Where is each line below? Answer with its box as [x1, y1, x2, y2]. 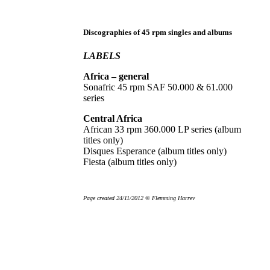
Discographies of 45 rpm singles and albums [83, 27, 232, 37]
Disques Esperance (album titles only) [83, 145, 227, 156]
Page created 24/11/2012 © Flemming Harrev [83, 194, 195, 201]
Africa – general [83, 71, 149, 81]
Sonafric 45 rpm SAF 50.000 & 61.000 [83, 81, 233, 92]
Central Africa [83, 113, 142, 124]
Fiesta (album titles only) [83, 156, 177, 167]
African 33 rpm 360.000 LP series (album [83, 124, 241, 134]
